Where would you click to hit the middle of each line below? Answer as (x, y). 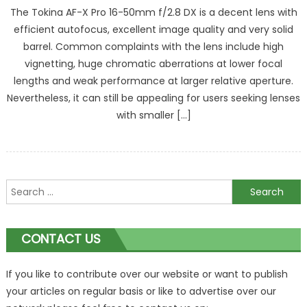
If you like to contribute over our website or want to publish (147, 274)
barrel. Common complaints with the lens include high (153, 47)
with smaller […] (153, 115)
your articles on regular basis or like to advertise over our (141, 291)
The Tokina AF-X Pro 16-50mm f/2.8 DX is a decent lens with (153, 12)
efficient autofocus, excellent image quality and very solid (153, 29)
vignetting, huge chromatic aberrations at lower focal (153, 64)
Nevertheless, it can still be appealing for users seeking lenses (153, 98)
